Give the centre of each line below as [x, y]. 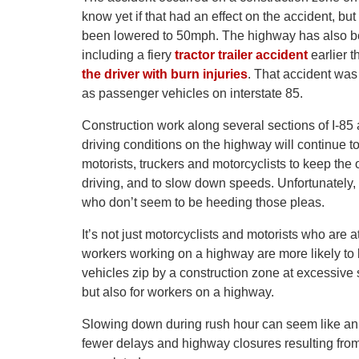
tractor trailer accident [241, 55]
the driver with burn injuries [165, 74]
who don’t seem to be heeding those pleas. [203, 202]
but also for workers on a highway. [178, 292]
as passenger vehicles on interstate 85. [192, 93]
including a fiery [128, 55]
